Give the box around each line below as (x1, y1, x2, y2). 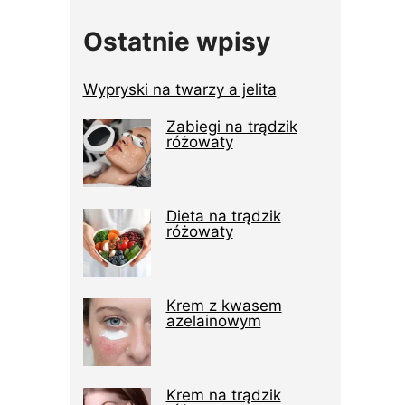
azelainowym (165, 312, 261, 331)
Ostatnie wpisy (82, 26, 270, 58)
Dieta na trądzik (165, 207, 281, 226)
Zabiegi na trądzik (165, 118, 297, 137)
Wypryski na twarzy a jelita (82, 80, 277, 99)
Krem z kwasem (165, 297, 282, 316)
